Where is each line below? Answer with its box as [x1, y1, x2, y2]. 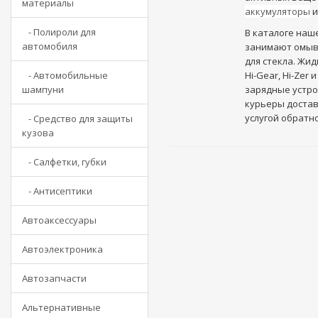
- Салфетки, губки [22, 155, 106, 168]
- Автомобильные [22, 69, 108, 82]
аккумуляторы [244, 5, 310, 18]
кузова [22, 126, 54, 139]
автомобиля [22, 40, 77, 53]
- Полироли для [22, 26, 96, 38]
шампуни [22, 83, 64, 96]
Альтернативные [22, 301, 101, 314]
